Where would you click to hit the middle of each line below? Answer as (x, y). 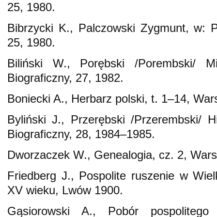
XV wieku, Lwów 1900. (65, 190)
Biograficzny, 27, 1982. (65, 77)
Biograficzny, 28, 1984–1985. (81, 134)
